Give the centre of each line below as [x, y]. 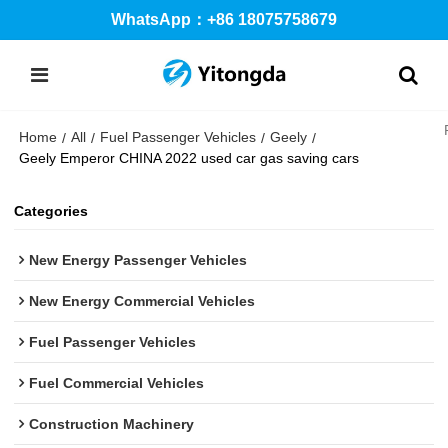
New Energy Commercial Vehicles [142, 300]
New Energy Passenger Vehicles [138, 259]
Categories [51, 211]
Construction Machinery [112, 423]
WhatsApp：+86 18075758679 [224, 19]
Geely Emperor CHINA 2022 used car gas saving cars [189, 158]
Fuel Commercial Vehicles [117, 382]
